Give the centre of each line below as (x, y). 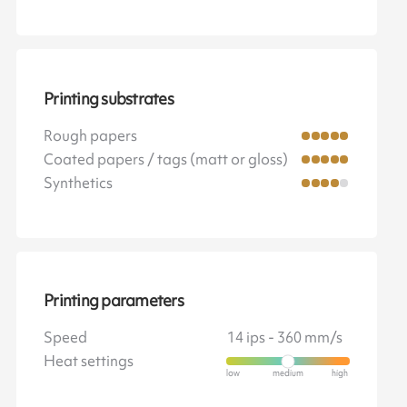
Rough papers (91, 135)
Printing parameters (114, 301)
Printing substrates (109, 99)
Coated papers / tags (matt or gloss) (166, 159)
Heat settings (89, 361)
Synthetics (79, 182)
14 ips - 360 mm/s (285, 338)
